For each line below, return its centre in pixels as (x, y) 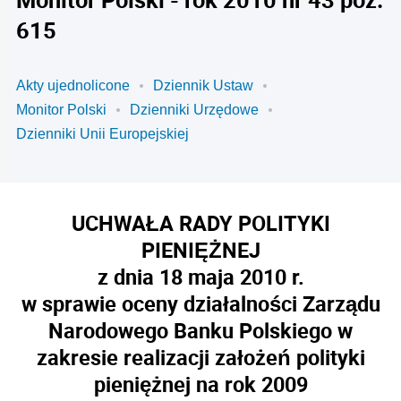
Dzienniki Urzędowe (194, 110)
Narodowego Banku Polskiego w (200, 330)
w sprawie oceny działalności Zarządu (200, 303)
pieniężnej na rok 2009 (200, 384)
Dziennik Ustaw (203, 85)
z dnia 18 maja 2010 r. (200, 277)
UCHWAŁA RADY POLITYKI (200, 223)
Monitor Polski (61, 110)
